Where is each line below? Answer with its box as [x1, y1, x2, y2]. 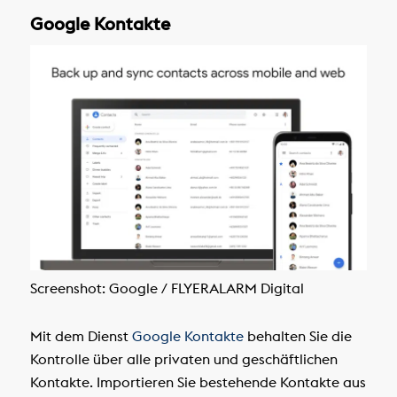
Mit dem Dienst [29, 327, 132, 346]
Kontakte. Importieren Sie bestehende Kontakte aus [29, 373, 366, 392]
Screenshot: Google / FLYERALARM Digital [29, 279, 304, 298]
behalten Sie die [243, 327, 352, 346]
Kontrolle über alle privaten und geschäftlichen [29, 350, 338, 369]
